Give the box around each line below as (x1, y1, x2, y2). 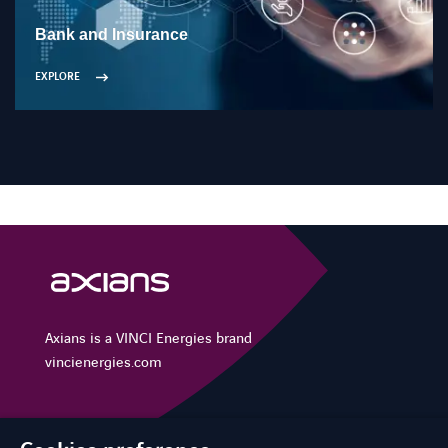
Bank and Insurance (35, 26, 188, 44)
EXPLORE (35, 69, 80, 85)
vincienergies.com (45, 353, 162, 373)
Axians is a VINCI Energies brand (45, 329, 252, 349)
